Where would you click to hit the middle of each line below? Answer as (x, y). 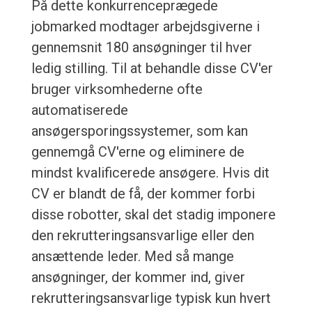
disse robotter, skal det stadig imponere (153, 215)
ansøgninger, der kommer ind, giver (138, 278)
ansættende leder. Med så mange (132, 257)
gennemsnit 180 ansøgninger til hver (141, 48)
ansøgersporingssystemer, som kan (139, 131)
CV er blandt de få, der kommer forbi (143, 194)
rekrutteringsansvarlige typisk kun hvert (151, 298)
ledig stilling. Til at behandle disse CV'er (152, 69)
